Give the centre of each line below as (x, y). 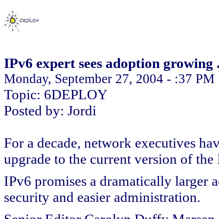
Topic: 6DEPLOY (56, 94)
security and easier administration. (102, 197)
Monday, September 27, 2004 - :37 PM (109, 79)
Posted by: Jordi (50, 110)
